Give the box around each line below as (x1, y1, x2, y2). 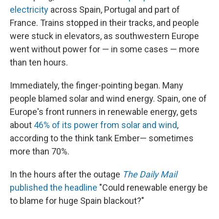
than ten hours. (10, 57, 68, 67)
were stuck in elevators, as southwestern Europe (10, 31, 199, 41)
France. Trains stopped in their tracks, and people (10, 18, 199, 28)
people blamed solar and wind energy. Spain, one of (10, 93, 207, 104)
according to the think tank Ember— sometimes (10, 133, 194, 143)
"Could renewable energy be (97, 182, 208, 193)
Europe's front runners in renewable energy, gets (10, 107, 197, 117)
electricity (10, 4, 48, 15)
